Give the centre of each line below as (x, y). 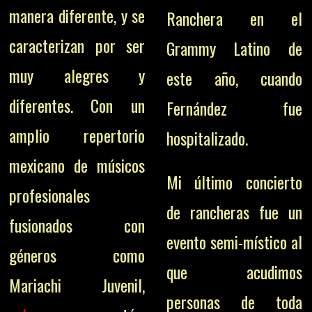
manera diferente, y (71, 16)
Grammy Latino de (234, 48)
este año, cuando (234, 78)
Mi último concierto (234, 182)
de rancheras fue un (234, 212)
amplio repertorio (77, 135)
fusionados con (77, 225)
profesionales (50, 195)
